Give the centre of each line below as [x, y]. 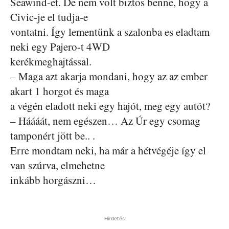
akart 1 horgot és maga [60, 91]
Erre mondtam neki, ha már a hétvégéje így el [108, 150]
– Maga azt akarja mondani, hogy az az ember [109, 76]
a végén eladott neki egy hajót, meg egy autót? [110, 106]
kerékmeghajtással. [51, 61]
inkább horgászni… [53, 180]
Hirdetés [114, 218]
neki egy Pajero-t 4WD [60, 47]
